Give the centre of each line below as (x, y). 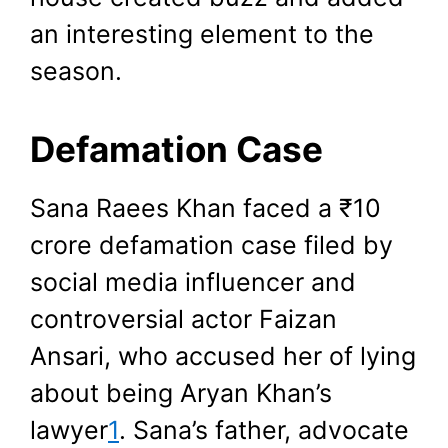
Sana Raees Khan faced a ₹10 (205, 207)
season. (76, 71)
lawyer (69, 429)
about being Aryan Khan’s (181, 392)
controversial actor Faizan (183, 318)
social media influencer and (193, 281)
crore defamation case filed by (211, 244)
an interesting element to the (202, 34)
